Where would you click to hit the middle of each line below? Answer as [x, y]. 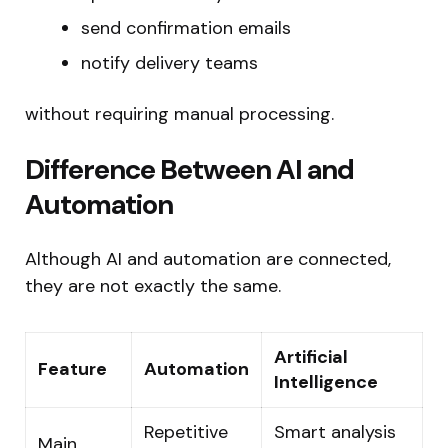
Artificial [311, 356]
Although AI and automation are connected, [208, 258]
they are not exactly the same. [153, 285]
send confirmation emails [186, 27]
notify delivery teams [169, 62]
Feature [72, 368]
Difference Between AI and [189, 169]
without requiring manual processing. [179, 113]
